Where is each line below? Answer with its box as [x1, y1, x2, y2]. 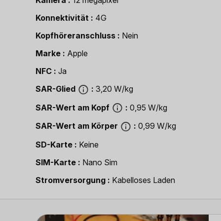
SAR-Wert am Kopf [36, 102, 110, 112]
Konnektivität [36, 13, 89, 23]
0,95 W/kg [130, 102, 167, 112]
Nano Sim [82, 157, 117, 167]
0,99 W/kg [138, 121, 176, 131]
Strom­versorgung [36, 175, 106, 185]
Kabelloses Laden [112, 175, 175, 185]
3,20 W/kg [96, 84, 133, 94]
